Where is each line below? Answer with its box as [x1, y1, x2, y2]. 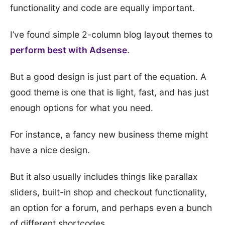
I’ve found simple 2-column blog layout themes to [10, 29, 212, 40]
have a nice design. [10, 145, 90, 155]
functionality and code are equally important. [10, 3, 195, 13]
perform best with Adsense [10, 45, 127, 55]
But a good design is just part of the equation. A [10, 71, 206, 82]
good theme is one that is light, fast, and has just [10, 87, 209, 97]
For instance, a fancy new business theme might [10, 129, 208, 140]
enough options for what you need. [10, 102, 153, 113]
